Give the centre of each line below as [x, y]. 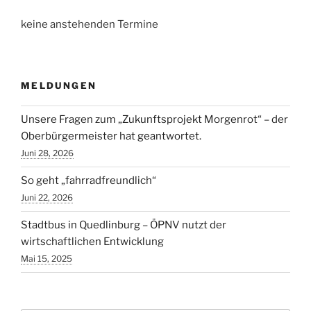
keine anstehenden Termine [90, 24]
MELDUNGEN [59, 86]
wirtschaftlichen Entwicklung [92, 242]
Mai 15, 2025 [47, 259]
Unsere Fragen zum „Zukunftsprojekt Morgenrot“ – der [154, 120]
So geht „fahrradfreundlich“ [89, 181]
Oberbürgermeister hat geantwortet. [111, 136]
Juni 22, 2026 [47, 198]
